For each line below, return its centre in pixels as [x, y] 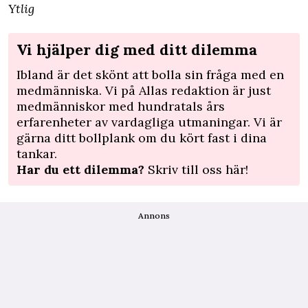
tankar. [37, 154]
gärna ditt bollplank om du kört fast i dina [142, 138]
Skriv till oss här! [198, 169]
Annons [154, 216]
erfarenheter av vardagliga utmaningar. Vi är [149, 122]
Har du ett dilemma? [80, 169]
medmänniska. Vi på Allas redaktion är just [144, 90]
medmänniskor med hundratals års [121, 106]
